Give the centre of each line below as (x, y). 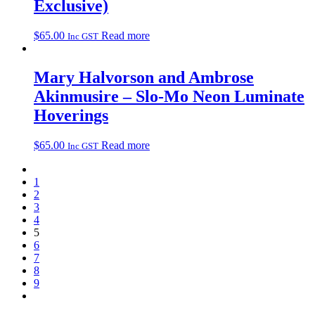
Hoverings (71, 116)
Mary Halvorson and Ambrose (144, 78)
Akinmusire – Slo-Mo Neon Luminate (169, 97)
